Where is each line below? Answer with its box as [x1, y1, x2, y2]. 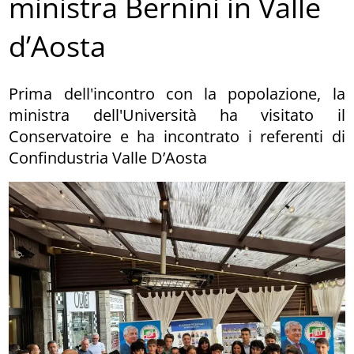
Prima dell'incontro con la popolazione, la [9, 82, 345, 104]
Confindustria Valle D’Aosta [9, 146, 208, 168]
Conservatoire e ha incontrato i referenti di [9, 125, 345, 147]
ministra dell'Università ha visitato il [9, 104, 345, 126]
